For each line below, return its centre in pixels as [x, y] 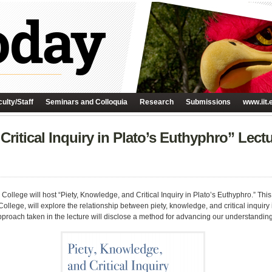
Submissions [208, 102]
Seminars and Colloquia [87, 102]
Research [157, 102]
